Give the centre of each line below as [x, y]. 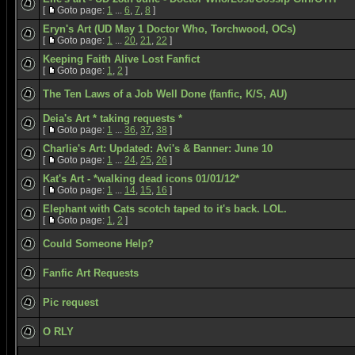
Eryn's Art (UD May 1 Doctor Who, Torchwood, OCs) [169, 29]
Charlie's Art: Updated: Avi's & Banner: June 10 [158, 149]
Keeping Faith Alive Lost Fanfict [121, 59]
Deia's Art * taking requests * [113, 118]
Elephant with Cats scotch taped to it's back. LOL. [165, 209]
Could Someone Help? [98, 244]
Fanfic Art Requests [91, 273]
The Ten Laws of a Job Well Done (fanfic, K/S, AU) [165, 94]
